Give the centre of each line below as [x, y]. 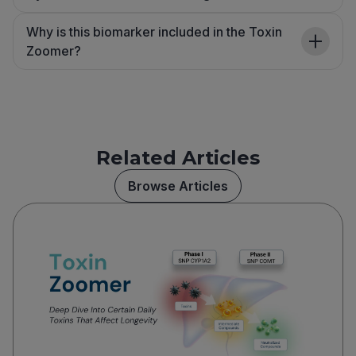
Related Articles [178, 158]
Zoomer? [54, 51]
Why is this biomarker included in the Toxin [154, 32]
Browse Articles [178, 186]
